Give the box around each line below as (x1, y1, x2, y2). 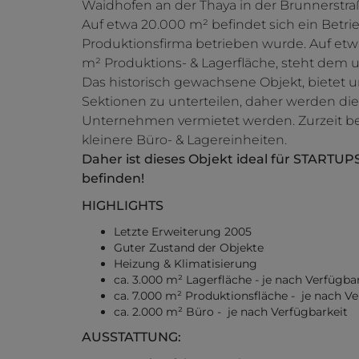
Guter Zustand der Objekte (114, 240, 264, 256)
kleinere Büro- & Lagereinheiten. (82, 132, 287, 148)
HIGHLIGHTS (82, 198, 163, 214)
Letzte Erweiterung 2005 (114, 224, 252, 240)
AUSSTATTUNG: (82, 329, 181, 345)
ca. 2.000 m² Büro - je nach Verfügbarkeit (114, 305, 348, 320)
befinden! (82, 171, 144, 187)
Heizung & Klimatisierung (114, 256, 257, 272)
